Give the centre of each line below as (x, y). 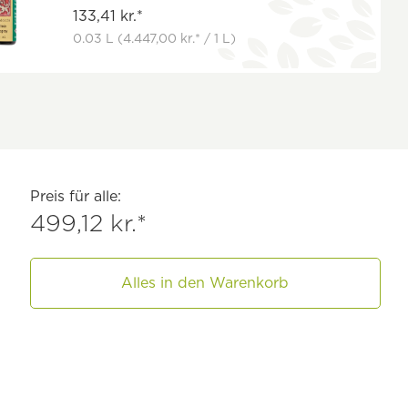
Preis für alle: (75, 196)
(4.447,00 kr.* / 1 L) (177, 38)
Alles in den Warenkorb (205, 282)
